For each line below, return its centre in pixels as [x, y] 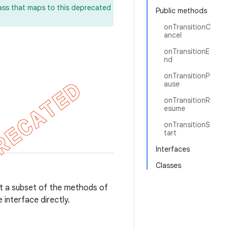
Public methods [181, 11]
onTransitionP [187, 76]
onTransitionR [187, 100]
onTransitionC [187, 27]
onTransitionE [187, 51]
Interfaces [173, 149]
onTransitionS [187, 125]
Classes [168, 165]
